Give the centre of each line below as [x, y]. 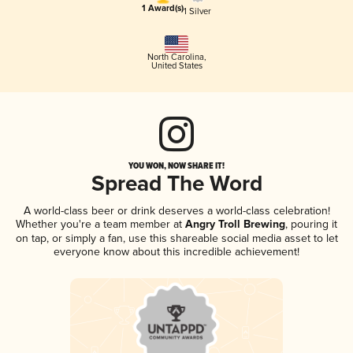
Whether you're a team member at [99, 225]
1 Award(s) [163, 9]
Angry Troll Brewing [234, 225]
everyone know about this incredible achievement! [176, 252]
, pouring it [311, 225]
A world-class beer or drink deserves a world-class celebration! [176, 211]
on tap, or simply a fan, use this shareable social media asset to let [176, 239]
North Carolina [175, 58]
